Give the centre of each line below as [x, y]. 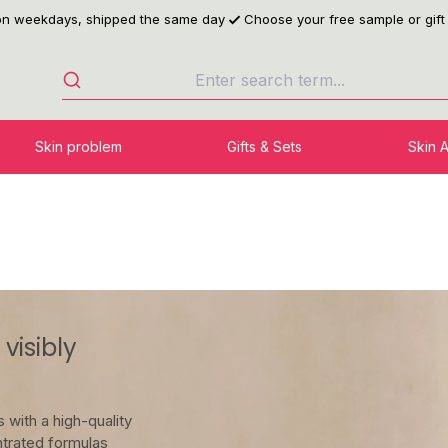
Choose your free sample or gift [344, 19]
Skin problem [79, 146]
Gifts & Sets [265, 146]
